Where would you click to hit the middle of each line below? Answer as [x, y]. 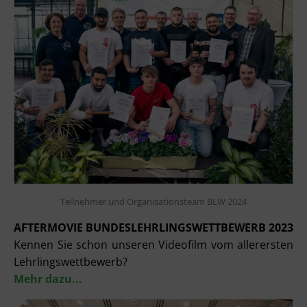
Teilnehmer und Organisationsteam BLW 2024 [153, 201]
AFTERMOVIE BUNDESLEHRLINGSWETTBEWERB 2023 [153, 227]
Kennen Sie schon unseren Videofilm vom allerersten [153, 244]
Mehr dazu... [48, 279]
